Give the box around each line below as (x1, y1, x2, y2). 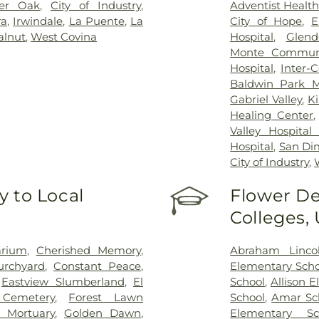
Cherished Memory (36, 243, 141, 257)
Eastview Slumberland (1, 274, 125, 288)
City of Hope (230, 14, 303, 28)
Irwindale (13, 14, 63, 28)
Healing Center (230, 108, 314, 122)
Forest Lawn (68, 290, 143, 304)
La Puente (68, 14, 125, 28)
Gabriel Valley (230, 92, 303, 106)
